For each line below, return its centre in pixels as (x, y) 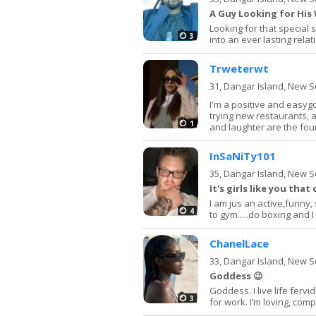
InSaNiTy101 (243, 156)
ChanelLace (239, 243)
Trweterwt (239, 68)
